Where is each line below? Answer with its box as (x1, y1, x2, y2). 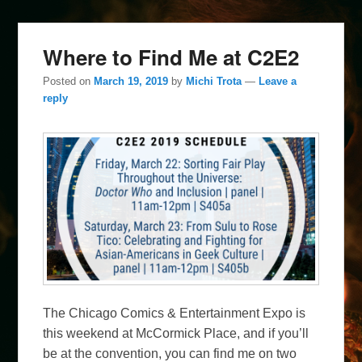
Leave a (259, 75, 297, 88)
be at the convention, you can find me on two (43, 346, 297, 360)
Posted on (43, 75, 95, 88)
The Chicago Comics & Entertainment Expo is (43, 305, 306, 320)
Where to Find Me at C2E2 (43, 41, 300, 72)
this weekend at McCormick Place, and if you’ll (43, 326, 309, 340)
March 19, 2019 (94, 75, 169, 88)
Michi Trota (186, 75, 242, 88)
